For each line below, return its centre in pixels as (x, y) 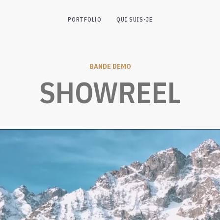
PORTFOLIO (85, 19)
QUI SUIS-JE (135, 19)
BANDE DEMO (110, 66)
